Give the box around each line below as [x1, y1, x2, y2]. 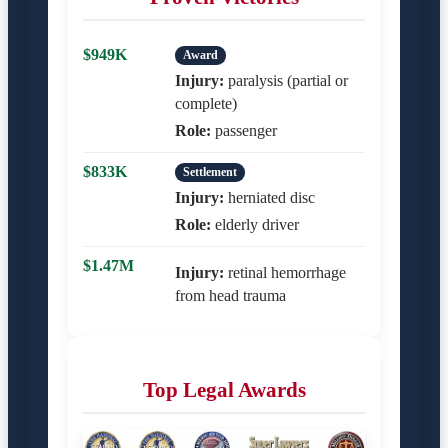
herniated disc [224, 188, 315, 206]
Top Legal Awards [142, 377, 306, 401]
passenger [211, 121, 277, 139]
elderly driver [211, 215, 299, 233]
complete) [175, 94, 237, 112]
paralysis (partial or [224, 71, 348, 89]
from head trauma [175, 286, 286, 304]
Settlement [183, 164, 237, 179]
